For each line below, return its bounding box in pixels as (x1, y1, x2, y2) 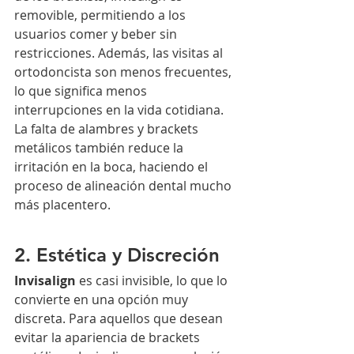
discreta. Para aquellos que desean (14, 310, 226, 328)
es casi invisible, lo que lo (76, 272, 231, 290)
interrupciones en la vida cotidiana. (14, 101, 227, 119)
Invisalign (14, 272, 76, 290)
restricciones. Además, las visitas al (14, 44, 226, 62)
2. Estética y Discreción (14, 243, 220, 267)
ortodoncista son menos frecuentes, (14, 63, 235, 81)
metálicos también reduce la (14, 139, 186, 157)
